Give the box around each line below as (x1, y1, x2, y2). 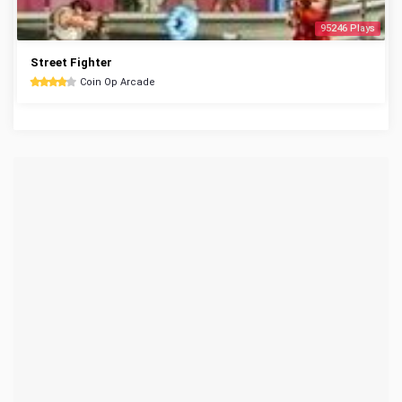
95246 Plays (320, 22, 375, 34)
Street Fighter (31, 56, 112, 69)
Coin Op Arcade (80, 76, 155, 88)
